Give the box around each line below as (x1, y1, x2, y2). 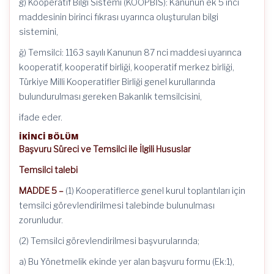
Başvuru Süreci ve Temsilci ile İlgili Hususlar (19, 144, 191, 154)
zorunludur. (19, 215, 63, 225)
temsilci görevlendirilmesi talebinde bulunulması (19, 200, 215, 210)
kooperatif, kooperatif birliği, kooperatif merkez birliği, (19, 62, 234, 72)
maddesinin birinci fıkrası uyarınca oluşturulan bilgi (19, 12, 218, 22)
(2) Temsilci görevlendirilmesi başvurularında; (19, 235, 199, 246)
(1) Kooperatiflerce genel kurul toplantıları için (65, 185, 245, 196)
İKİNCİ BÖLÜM (19, 131, 79, 142)
